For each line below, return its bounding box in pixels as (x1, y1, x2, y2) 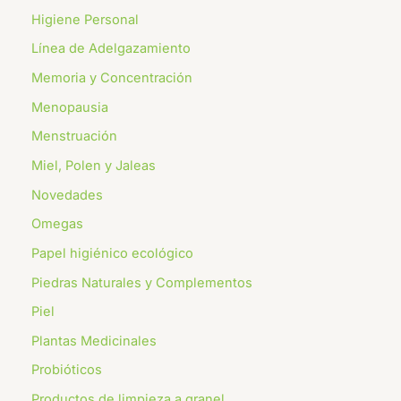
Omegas (31, 216, 83, 233)
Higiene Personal (31, 11, 139, 28)
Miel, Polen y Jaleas (31, 157, 156, 174)
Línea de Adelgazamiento (31, 40, 191, 57)
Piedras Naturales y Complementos (31, 274, 252, 291)
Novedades (31, 186, 103, 203)
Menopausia (31, 98, 108, 115)
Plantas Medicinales (31, 332, 157, 349)
